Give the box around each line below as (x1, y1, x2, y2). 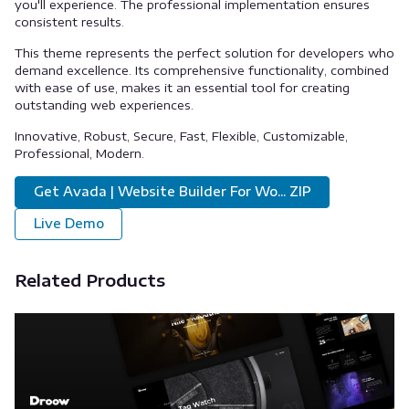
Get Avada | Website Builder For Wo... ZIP (33, 184, 311, 200)
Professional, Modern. (15, 146, 144, 161)
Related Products (15, 268, 165, 290)
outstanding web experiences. (15, 98, 194, 112)
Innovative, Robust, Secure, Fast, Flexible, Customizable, (15, 129, 348, 143)
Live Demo (33, 215, 104, 232)
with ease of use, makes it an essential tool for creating (15, 80, 350, 95)
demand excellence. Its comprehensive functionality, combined (15, 63, 389, 78)
